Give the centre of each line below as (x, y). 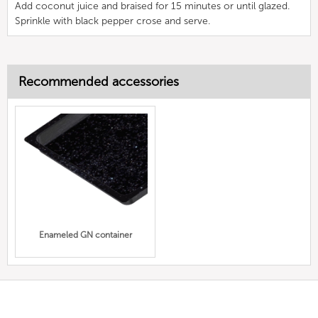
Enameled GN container (85, 235)
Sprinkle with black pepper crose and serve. (113, 21)
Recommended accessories (99, 81)
